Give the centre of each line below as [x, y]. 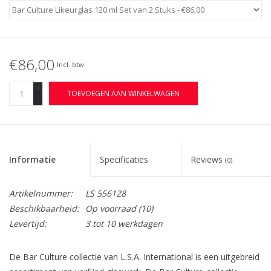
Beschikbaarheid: [44, 208]
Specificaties [124, 159]
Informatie [32, 159]
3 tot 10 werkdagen [124, 223]
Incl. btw [70, 65]
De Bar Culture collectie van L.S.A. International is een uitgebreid [134, 256]
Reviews [207, 159]
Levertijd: [28, 223]
